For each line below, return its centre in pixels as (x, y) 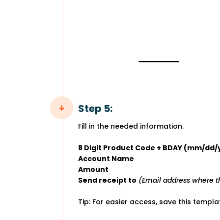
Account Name (106, 158)
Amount (93, 169)
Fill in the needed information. (131, 126)
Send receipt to (107, 180)
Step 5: (95, 108)
